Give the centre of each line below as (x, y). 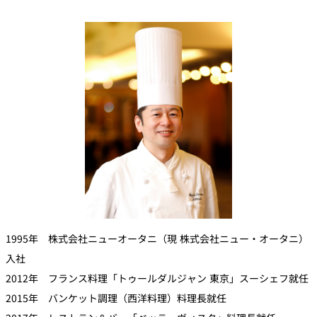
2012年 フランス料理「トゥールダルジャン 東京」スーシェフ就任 (157, 278)
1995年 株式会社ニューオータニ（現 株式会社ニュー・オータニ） (157, 238)
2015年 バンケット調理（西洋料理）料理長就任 (116, 298)
